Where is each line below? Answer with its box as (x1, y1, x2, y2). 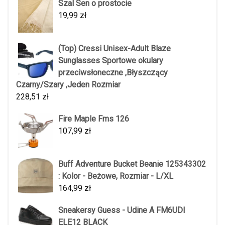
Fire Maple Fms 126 (58, 114, 129, 124)
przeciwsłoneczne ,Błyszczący (58, 67, 168, 77)
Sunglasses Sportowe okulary (58, 55, 163, 65)
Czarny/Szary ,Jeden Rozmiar (16, 79, 121, 89)
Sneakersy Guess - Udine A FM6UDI (58, 205, 185, 215)
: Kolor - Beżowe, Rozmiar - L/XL (58, 171, 173, 181)
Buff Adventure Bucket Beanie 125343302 (58, 159, 206, 169)
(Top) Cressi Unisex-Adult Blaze (58, 43, 171, 53)
